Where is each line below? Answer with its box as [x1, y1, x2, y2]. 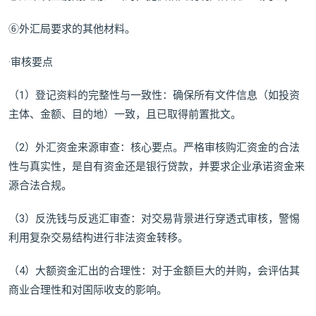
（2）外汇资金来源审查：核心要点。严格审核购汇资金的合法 [8, 141, 300, 154]
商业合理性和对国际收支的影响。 [8, 284, 167, 297]
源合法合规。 [8, 179, 72, 193]
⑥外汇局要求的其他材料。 [8, 23, 135, 36]
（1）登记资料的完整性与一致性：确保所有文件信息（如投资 [8, 89, 300, 102]
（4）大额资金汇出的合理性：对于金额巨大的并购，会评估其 [8, 265, 300, 278]
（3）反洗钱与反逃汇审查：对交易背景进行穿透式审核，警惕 [8, 212, 300, 226]
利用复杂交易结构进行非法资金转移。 [8, 231, 188, 245]
